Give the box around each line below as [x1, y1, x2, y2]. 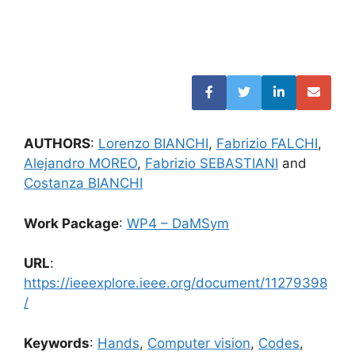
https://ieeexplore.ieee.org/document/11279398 [24, 275, 327, 291]
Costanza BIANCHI [24, 175, 143, 191]
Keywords [24, 334, 90, 351]
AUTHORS [24, 136, 90, 151]
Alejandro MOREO [24, 155, 137, 171]
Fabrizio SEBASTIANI [145, 155, 278, 171]
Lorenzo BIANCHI [98, 136, 208, 151]
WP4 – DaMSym [127, 215, 229, 231]
